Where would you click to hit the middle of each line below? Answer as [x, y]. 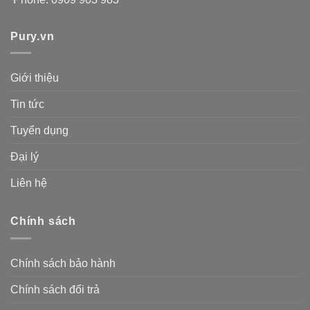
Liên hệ [29, 183]
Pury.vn [33, 36]
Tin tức [27, 104]
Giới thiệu [35, 78]
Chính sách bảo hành [63, 263]
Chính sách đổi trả [55, 289]
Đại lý [25, 157]
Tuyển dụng [39, 131]
